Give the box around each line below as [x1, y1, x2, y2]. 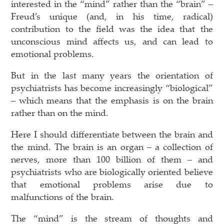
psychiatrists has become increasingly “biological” [11, 81, 213, 93]
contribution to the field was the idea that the [11, 22, 213, 34]
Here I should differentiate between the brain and [11, 127, 213, 140]
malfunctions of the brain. [11, 190, 114, 202]
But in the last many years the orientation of [11, 68, 213, 81]
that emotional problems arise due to [11, 177, 213, 190]
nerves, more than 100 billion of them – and [11, 152, 213, 165]
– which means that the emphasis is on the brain [11, 93, 213, 106]
